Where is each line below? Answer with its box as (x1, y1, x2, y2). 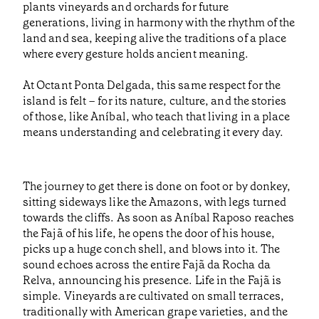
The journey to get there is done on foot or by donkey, (23, 179, 291, 194)
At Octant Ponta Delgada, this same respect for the (23, 78, 281, 93)
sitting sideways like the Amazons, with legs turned (23, 194, 287, 210)
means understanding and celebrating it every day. (23, 125, 283, 140)
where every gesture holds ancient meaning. (23, 46, 249, 62)
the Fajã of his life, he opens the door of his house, (23, 226, 276, 241)
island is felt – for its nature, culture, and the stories (23, 93, 287, 109)
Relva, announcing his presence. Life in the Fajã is (23, 273, 282, 288)
